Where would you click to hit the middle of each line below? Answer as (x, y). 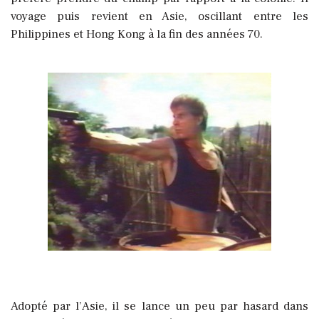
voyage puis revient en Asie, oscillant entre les (159, 17)
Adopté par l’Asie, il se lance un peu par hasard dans (159, 307)
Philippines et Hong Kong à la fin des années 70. (137, 35)
